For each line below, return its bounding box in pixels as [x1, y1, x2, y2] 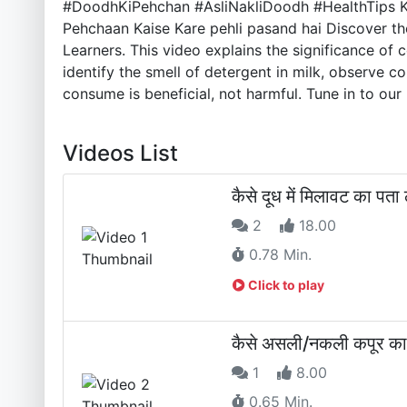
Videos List [63, 140, 178, 166]
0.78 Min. [244, 245, 312, 263]
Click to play [248, 277, 324, 293]
